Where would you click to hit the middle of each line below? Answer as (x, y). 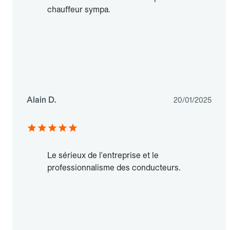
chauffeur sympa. (79, 10)
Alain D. (42, 100)
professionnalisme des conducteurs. (114, 168)
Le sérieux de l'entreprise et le (103, 156)
